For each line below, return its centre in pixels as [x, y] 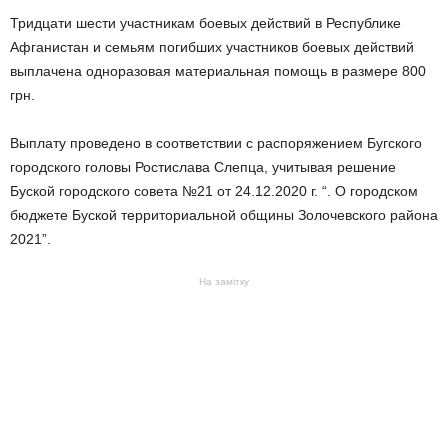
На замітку [224, 282]
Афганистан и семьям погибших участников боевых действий [212, 47]
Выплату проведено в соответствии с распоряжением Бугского [216, 143]
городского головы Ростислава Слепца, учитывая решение [203, 167]
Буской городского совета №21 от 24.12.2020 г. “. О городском [214, 191]
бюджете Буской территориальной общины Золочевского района [224, 215]
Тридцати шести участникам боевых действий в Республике [205, 23]
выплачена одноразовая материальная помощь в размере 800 [218, 71]
